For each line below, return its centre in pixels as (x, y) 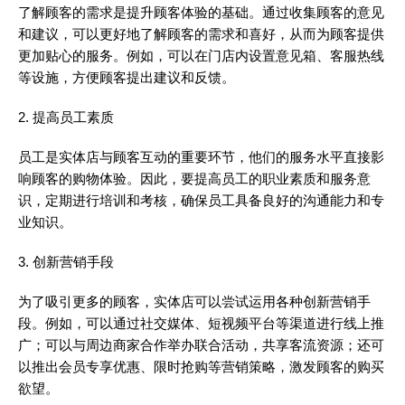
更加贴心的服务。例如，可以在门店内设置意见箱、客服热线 (201, 56)
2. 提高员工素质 (66, 118)
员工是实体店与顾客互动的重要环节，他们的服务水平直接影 (201, 157)
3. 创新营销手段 (66, 262)
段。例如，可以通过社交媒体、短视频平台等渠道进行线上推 (201, 324)
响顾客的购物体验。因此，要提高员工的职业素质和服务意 (194, 179)
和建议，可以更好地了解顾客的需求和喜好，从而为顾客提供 (201, 34)
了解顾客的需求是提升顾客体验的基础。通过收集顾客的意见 (201, 13)
